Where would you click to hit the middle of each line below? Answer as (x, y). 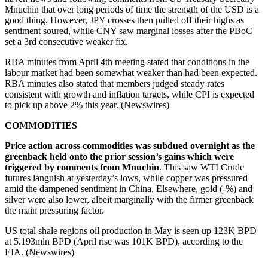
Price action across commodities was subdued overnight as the (130, 145)
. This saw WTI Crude (202, 167)
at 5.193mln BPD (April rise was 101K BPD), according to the (124, 241)
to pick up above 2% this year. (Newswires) (87, 105)
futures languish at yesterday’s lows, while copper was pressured (126, 178)
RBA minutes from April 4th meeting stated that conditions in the (127, 62)
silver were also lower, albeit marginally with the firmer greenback (129, 199)
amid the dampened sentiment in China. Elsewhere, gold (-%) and (129, 188)
